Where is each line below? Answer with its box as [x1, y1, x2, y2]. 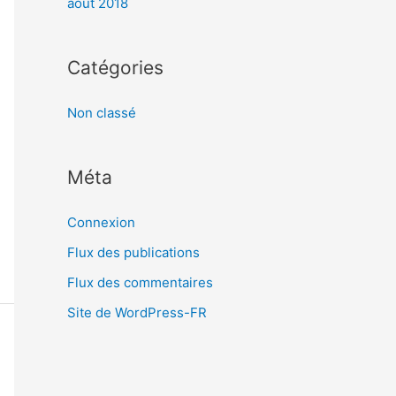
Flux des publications [67, 244, 200, 261]
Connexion [67, 214, 135, 232]
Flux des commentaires [67, 273, 213, 291]
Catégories [67, 57, 164, 80]
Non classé [67, 104, 136, 122]
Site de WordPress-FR [67, 303, 207, 321]
